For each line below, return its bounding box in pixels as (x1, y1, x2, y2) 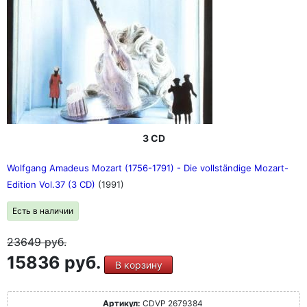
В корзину (114, 259, 162, 271)
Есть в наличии (12, 206, 73, 216)
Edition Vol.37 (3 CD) (7, 179, 98, 190)
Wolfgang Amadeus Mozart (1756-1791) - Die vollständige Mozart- (7, 162, 288, 173)
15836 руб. (7, 252, 104, 273)
